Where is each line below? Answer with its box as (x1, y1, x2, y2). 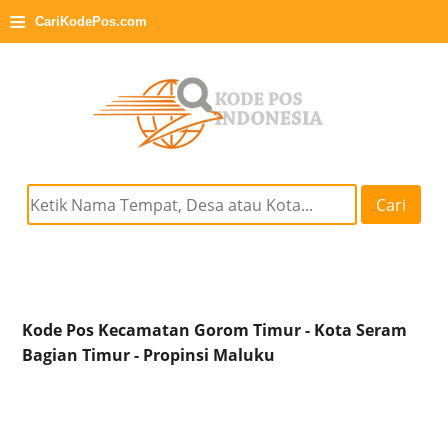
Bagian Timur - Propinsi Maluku (22, 344, 276, 367)
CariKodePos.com (35, 14, 147, 29)
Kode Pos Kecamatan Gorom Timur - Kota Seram (22, 319, 408, 342)
